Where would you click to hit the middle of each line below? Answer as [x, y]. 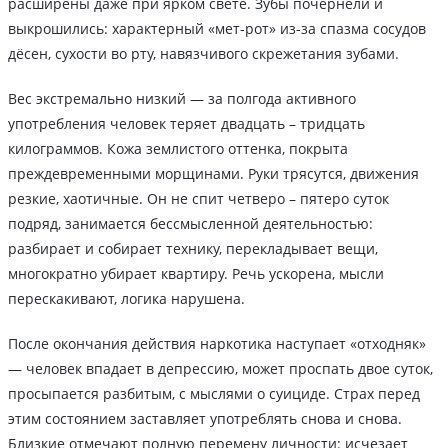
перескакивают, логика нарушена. [126, 299]
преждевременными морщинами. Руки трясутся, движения [213, 174]
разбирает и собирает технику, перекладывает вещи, [193, 249]
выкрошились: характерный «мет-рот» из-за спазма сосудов [217, 29]
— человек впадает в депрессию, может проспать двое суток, [220, 369]
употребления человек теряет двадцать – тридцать [186, 124]
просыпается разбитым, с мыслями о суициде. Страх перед [214, 394]
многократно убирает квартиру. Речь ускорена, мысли [196, 274]
